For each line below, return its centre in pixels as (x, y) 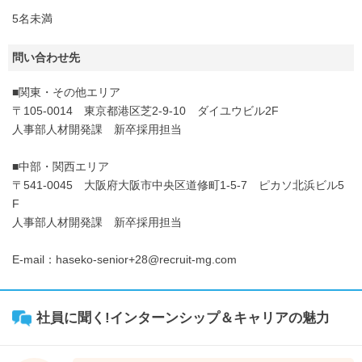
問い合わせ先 (46, 57)
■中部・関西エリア (61, 166)
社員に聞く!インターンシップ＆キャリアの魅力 (183, 318)
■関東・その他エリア (66, 92)
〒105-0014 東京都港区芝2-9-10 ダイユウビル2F (145, 111)
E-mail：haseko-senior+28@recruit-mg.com (124, 259)
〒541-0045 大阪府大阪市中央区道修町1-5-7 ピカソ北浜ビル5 (178, 185)
